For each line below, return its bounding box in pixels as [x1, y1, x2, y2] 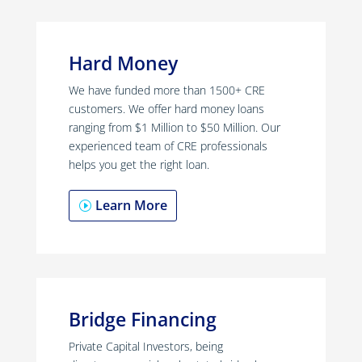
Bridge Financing [68, 306, 217, 333]
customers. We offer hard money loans [68, 101, 264, 117]
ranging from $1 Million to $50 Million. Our [68, 120, 280, 136]
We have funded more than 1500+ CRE [68, 82, 265, 99]
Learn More [95, 196, 167, 215]
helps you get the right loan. [68, 157, 209, 173]
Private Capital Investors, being [68, 339, 223, 355]
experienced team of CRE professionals [68, 138, 267, 154]
